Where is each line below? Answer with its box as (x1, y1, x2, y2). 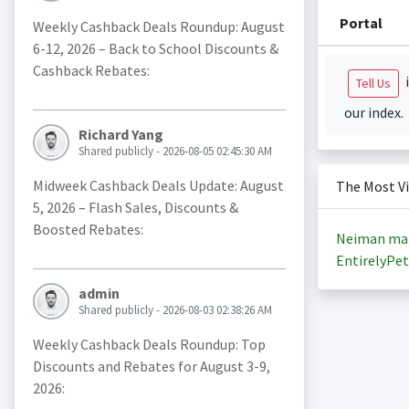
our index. (343, 103, 404, 121)
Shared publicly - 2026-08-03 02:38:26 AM (78, 302, 272, 319)
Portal (339, 14, 383, 32)
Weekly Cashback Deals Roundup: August (32, 17, 285, 37)
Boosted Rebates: (32, 220, 143, 239)
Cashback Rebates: (32, 61, 150, 80)
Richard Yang (78, 125, 163, 144)
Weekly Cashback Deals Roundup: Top (32, 335, 266, 354)
